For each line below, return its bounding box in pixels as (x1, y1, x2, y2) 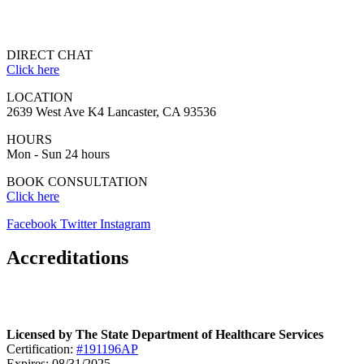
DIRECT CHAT (6, 47, 93, 62)
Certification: (6, 342, 76, 357)
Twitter (60, 216, 97, 231)
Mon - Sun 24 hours (6, 146, 110, 161)
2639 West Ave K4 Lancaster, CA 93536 (6, 104, 216, 119)
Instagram (100, 216, 150, 231)
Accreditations (6, 247, 128, 269)
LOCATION (6, 89, 73, 104)
